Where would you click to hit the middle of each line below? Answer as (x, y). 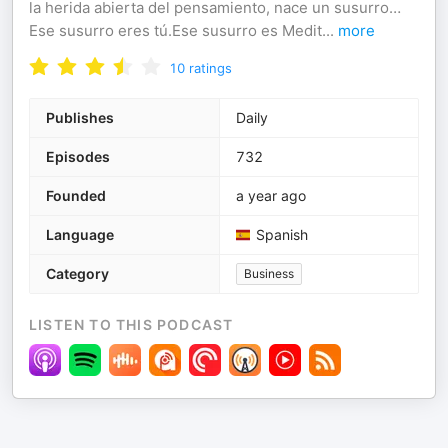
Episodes (78, 156)
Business (269, 273)
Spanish (282, 234)
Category (77, 273)
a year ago (271, 195)
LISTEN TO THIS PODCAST (131, 324)
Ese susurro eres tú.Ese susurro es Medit (175, 30)
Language (80, 234)
